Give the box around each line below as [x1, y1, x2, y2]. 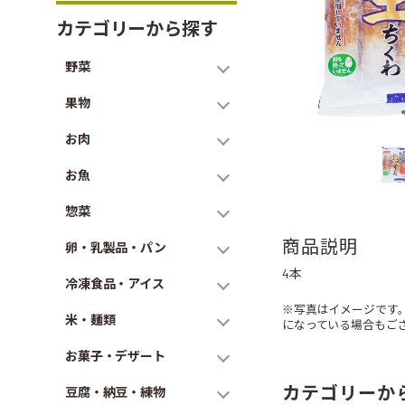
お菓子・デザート [65, 348, 165, 363]
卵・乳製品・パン [65, 240, 166, 255]
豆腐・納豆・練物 [65, 384, 165, 400]
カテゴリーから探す [56, 17, 218, 39]
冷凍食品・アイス [65, 276, 165, 291]
